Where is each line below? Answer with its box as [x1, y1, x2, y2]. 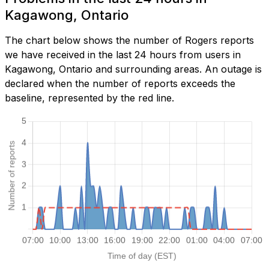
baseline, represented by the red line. [5, 92, 174, 104]
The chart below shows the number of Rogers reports [5, 34, 254, 47]
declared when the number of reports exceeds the [5, 77, 235, 90]
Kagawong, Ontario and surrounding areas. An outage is [5, 63, 262, 76]
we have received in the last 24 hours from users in [5, 49, 241, 61]
